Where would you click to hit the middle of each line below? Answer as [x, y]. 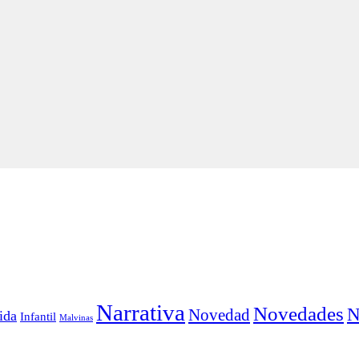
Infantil [38, 316]
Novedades [298, 313]
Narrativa [141, 312]
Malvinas [76, 317]
